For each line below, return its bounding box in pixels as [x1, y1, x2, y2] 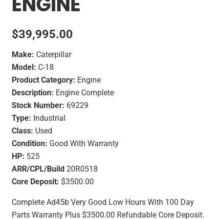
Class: [12, 126, 33, 135]
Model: [12, 62, 36, 72]
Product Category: [12, 75, 75, 85]
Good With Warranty [47, 138, 119, 148]
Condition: [12, 138, 47, 148]
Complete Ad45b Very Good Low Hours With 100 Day [12, 197, 194, 207]
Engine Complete [54, 88, 114, 97]
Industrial [31, 113, 66, 123]
